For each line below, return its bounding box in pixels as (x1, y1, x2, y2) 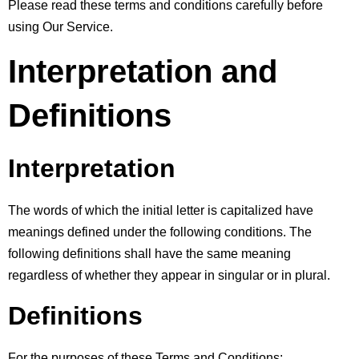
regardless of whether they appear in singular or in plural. (8, 268, 330, 282)
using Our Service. (8, 19, 113, 34)
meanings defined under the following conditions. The (8, 224, 312, 239)
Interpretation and (8, 53, 277, 89)
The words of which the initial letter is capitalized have (8, 203, 313, 217)
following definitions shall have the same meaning (8, 246, 291, 260)
